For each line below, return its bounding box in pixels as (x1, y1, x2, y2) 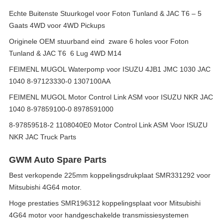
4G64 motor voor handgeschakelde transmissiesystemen (9, 211, 189, 219)
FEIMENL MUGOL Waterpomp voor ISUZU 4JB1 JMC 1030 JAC (9, 65, 211, 73)
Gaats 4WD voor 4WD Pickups (9, 21, 105, 29)
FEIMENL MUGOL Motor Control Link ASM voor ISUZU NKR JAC (9, 93, 213, 101)
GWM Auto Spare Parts (9, 155, 107, 165)
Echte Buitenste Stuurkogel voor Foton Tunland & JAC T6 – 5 (9, 9, 202, 17)
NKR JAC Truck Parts (9, 133, 76, 141)
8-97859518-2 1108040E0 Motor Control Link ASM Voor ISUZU (9, 121, 208, 129)
